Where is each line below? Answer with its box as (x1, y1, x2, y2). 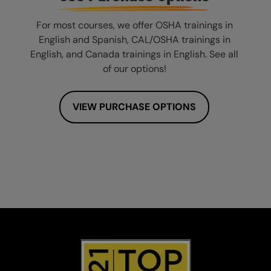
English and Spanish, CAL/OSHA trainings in (38, 33, 230, 47)
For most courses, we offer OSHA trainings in (36, 19, 233, 32)
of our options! (102, 62, 166, 76)
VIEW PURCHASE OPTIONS (73, 100, 196, 114)
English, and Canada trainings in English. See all (30, 48, 238, 61)
